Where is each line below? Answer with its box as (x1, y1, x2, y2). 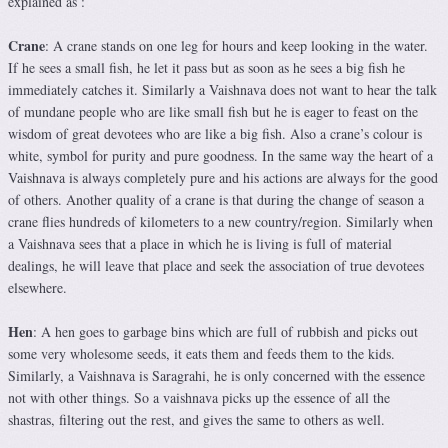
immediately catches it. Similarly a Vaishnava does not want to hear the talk (8, 80, 437, 100)
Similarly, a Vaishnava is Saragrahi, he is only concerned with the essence (8, 366, 425, 386)
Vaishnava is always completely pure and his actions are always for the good (8, 168, 438, 188)
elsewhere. (8, 278, 67, 298)
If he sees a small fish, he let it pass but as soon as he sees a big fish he (8, 58, 405, 78)
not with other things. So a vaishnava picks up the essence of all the (8, 388, 390, 408)
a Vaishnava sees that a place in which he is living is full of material (8, 234, 392, 254)
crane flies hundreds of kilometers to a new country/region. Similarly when (8, 212, 433, 232)
